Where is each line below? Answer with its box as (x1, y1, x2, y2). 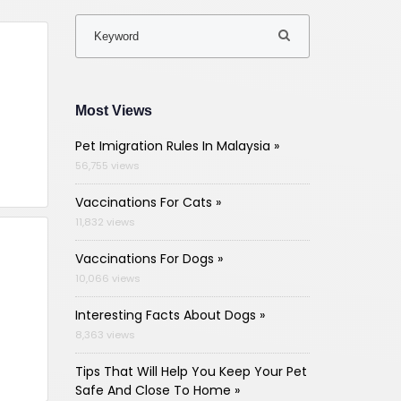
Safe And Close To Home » (74, 380, 240, 399)
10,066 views (74, 270, 141, 286)
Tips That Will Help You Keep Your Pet (74, 362, 307, 380)
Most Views (74, 102, 152, 118)
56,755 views (74, 158, 140, 173)
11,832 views (74, 214, 135, 229)
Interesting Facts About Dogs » (74, 305, 265, 324)
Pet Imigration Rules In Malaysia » (74, 136, 279, 155)
